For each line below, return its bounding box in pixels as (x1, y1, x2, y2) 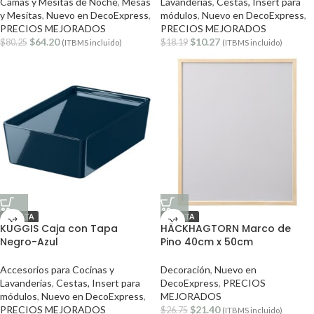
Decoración (161, 264, 210, 275)
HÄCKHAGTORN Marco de (161, 221, 291, 235)
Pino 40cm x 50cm (161, 235, 253, 249)
